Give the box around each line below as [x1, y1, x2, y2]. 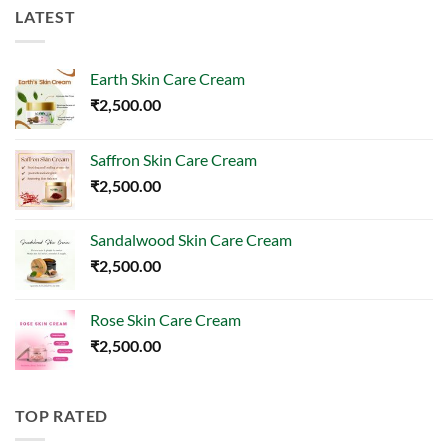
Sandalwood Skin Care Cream [90, 229, 292, 249]
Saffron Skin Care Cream [90, 149, 257, 169]
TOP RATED [15, 405, 109, 425]
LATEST [15, 6, 76, 26]
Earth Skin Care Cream [90, 68, 245, 88]
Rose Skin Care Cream [90, 309, 241, 329]
